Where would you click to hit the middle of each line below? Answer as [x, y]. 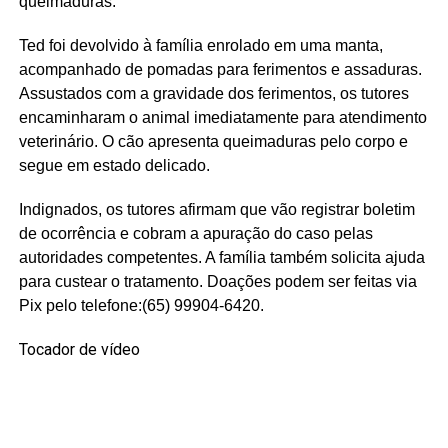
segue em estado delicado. [114, 166]
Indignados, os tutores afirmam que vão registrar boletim [216, 210]
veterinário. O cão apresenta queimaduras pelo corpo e [213, 142]
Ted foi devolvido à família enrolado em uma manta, [200, 46]
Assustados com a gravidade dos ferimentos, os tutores [213, 94]
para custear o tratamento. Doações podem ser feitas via [217, 282]
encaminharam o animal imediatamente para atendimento [222, 118]
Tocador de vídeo [79, 350]
